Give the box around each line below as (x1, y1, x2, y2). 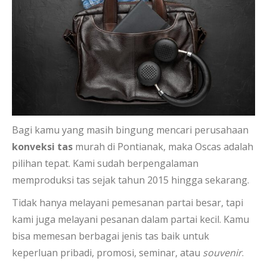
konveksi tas (12, 139, 73, 153)
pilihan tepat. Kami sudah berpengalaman (12, 156, 198, 170)
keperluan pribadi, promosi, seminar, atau (12, 246, 203, 259)
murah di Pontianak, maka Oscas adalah (73, 139, 253, 153)
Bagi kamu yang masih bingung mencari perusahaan (12, 123, 249, 136)
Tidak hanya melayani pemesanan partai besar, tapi (12, 195, 243, 209)
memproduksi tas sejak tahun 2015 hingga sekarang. (12, 173, 249, 187)
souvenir (203, 246, 242, 259)
